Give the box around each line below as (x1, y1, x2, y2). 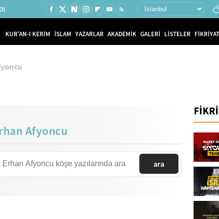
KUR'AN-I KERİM (5, 29, 50, 38)
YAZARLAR (75, 29, 104, 38)
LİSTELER (164, 29, 191, 38)
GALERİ (140, 29, 160, 38)
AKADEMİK (108, 29, 136, 38)
